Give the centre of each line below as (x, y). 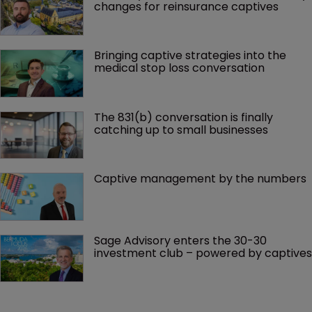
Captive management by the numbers (200, 179)
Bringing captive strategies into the (192, 56)
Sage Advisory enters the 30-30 (182, 240)
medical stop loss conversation (179, 68)
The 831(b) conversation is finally (185, 117)
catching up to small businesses (181, 130)
